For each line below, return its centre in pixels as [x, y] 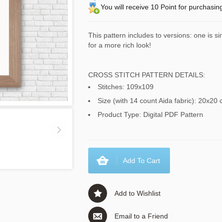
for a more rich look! [120, 45]
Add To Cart [141, 161]
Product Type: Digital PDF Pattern [151, 114]
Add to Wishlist [138, 193]
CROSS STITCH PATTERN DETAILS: [147, 75]
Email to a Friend [141, 216]
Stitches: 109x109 [126, 87]
